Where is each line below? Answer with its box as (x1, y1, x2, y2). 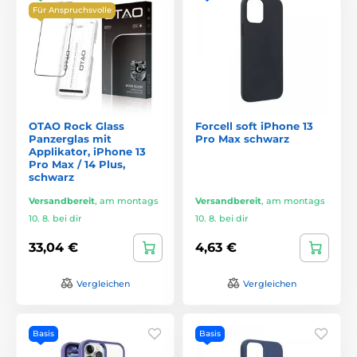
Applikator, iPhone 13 (29, 144, 146, 158)
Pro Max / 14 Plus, (29, 157, 125, 171)
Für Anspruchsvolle (33, 4, 112, 15)
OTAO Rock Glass (29, 119, 124, 132)
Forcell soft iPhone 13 (195, 119, 313, 132)
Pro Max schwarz (195, 131, 289, 145)
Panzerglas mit (29, 131, 112, 145)
